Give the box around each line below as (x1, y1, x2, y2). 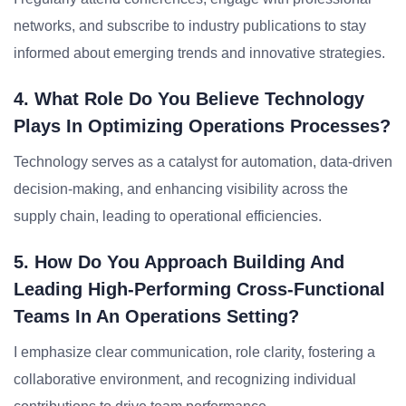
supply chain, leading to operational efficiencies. (14, 208, 322, 224)
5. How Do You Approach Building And (14, 252, 344, 272)
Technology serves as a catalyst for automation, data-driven (14, 154, 392, 169)
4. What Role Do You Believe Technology (14, 89, 364, 109)
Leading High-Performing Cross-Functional (14, 279, 385, 299)
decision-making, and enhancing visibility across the (14, 181, 348, 197)
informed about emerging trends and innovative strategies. (14, 45, 385, 61)
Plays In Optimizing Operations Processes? (14, 116, 391, 136)
